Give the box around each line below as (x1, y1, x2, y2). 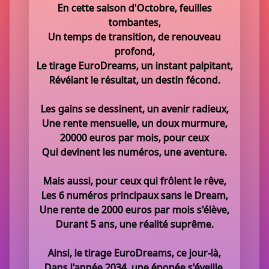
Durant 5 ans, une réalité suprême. (55, 217, 214, 231)
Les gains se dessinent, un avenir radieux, (40, 102, 229, 115)
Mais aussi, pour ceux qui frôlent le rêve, (43, 174, 226, 187)
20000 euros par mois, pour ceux (60, 131, 209, 144)
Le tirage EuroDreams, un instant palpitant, (36, 59, 233, 72)
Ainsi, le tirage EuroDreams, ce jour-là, (48, 246, 221, 259)
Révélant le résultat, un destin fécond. (49, 73, 220, 86)
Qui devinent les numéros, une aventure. (42, 145, 227, 159)
